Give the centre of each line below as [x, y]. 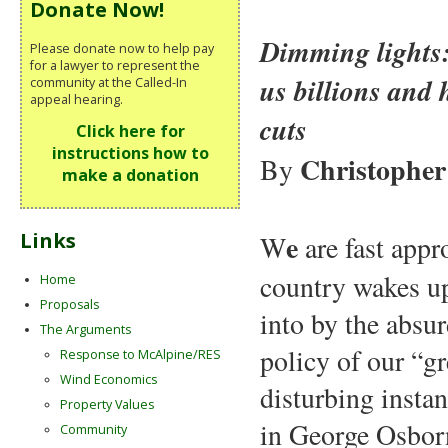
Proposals [69, 305]
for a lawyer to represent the [115, 65]
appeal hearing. [76, 99]
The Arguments [85, 330]
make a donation [130, 175]
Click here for [130, 131]
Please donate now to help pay [122, 48]
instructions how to [130, 153]
